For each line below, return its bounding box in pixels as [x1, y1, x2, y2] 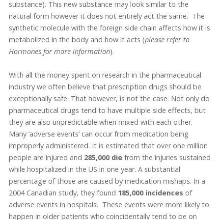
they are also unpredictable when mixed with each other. [8, 117, 192, 127]
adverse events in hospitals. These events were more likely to [8, 200, 209, 210]
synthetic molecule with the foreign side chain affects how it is [8, 23, 210, 33]
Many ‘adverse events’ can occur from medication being [8, 129, 189, 139]
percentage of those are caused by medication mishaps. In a [8, 176, 205, 186]
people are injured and [8, 153, 84, 163]
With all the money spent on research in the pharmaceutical [8, 70, 201, 80]
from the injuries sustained [122, 153, 211, 163]
